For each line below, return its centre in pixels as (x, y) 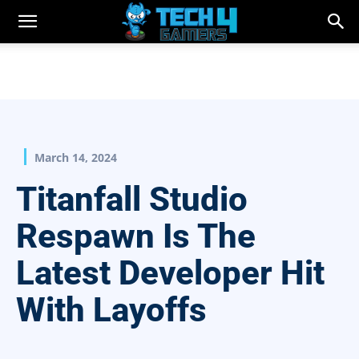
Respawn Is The (136, 236)
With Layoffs (111, 310)
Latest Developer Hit (170, 273)
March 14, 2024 (76, 158)
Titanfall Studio (132, 200)
